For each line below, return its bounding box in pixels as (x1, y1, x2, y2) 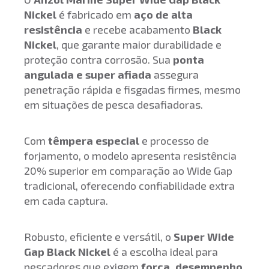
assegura (151, 68, 199, 81)
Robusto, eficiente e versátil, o (24, 230, 174, 243)
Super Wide (174, 230, 234, 243)
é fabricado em (56, 8, 134, 21)
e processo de (139, 134, 209, 147)
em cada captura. (24, 194, 108, 207)
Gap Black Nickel (24, 245, 110, 258)
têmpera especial (48, 134, 139, 147)
